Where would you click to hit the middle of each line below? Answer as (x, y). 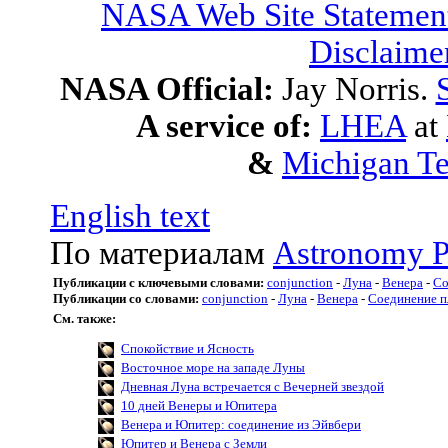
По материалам (161, 253)
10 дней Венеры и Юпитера (199, 406)
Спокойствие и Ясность (187, 349)
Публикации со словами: (126, 298)
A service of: (224, 126)
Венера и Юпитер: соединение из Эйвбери (241, 425)
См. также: (84, 318)
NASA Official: (170, 89)
